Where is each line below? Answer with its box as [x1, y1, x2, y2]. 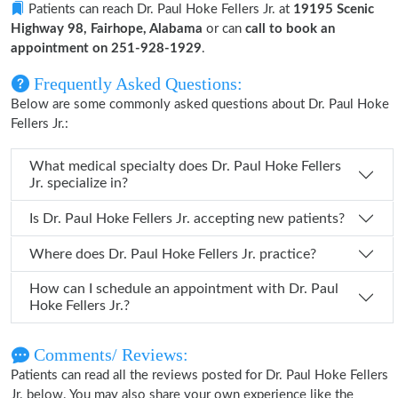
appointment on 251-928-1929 [11, 42, 202, 55]
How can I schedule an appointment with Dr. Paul [29, 282, 289, 296]
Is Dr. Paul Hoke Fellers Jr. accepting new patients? [43, 211, 345, 226]
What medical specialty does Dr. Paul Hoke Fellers [29, 159, 211, 173]
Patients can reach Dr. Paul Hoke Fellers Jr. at [25, 3, 293, 16]
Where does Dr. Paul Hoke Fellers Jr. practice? [108, 246, 316, 261]
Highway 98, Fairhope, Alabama [11, 22, 203, 36]
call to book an [245, 22, 335, 36]
